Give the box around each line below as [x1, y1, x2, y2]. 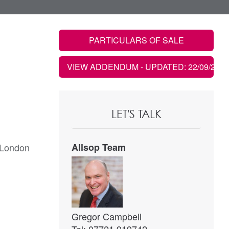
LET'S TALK [111, 107, 162, 121]
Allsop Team [72, 141, 126, 154]
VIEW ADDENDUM [67, 61, 141, 73]
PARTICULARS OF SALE [88, 34, 184, 46]
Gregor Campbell [72, 210, 142, 223]
